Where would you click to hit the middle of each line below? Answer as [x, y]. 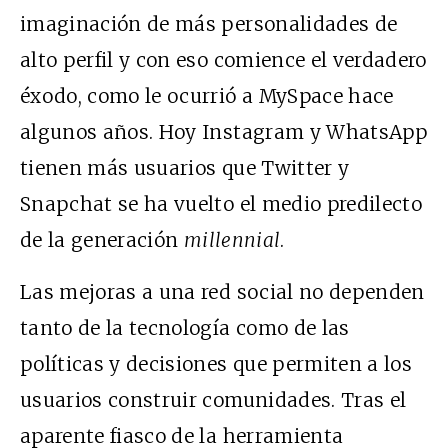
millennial [232, 239]
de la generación [102, 239]
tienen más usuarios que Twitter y [185, 167]
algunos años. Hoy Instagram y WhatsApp [223, 131]
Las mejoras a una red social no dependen [222, 291]
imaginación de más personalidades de [209, 23]
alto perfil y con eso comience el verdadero [223, 59]
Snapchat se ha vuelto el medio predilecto [221, 203]
